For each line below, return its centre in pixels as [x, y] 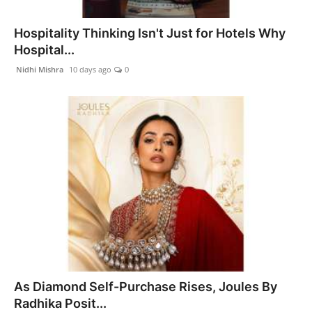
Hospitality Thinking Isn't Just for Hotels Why [150, 33]
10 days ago [89, 69]
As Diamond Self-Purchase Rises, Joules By [146, 287]
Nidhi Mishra [39, 69]
